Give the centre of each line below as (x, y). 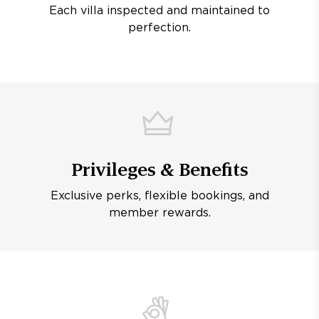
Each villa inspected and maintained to (159, 11)
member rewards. (159, 213)
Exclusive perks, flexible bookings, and (159, 196)
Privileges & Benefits (159, 169)
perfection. (159, 28)
